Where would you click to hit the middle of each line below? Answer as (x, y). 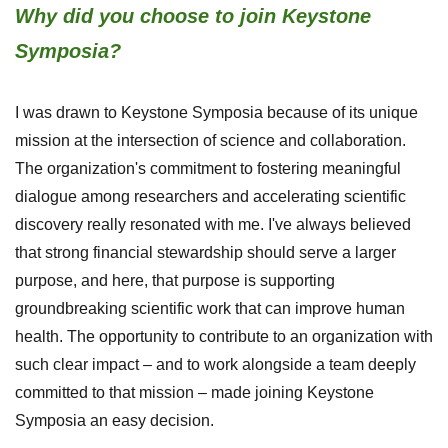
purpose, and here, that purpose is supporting (175, 280)
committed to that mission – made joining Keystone (194, 392)
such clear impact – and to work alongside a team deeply (215, 364)
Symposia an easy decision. (114, 420)
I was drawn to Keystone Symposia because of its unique (216, 112)
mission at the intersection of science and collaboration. (210, 140)
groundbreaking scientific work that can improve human (210, 308)
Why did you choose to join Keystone (193, 15)
